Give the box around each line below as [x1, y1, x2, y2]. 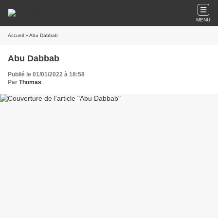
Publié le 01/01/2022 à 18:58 [8, 71, 85, 78]
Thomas [19, 79, 41, 86]
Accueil [8, 33, 24, 38]
